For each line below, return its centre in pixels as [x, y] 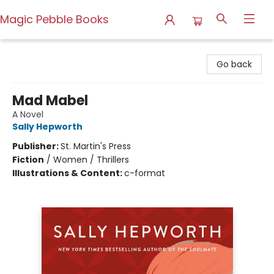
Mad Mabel [50, 101]
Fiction [28, 160]
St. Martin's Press [96, 146]
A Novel [28, 114]
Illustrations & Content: [68, 173]
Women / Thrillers [91, 160]
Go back [234, 64]
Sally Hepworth [47, 127]
